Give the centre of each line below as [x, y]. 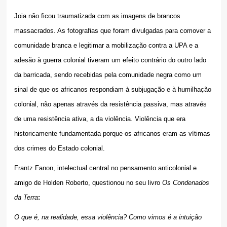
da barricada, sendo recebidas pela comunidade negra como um [108, 75]
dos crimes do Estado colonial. [59, 148]
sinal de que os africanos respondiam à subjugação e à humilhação [112, 90]
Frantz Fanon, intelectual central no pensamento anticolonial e [105, 168]
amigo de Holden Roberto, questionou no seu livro [88, 183]
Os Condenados [185, 183]
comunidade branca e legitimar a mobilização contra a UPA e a [106, 46]
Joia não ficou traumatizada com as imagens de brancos [97, 16]
